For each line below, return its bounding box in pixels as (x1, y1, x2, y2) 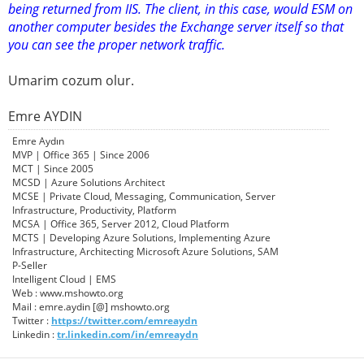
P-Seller (12, 258, 47, 273)
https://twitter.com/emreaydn (51, 314, 197, 328)
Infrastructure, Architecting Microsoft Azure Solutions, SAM (12, 245, 279, 259)
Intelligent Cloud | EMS (12, 272, 116, 287)
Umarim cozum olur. (8, 71, 134, 90)
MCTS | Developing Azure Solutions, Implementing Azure (12, 231, 271, 245)
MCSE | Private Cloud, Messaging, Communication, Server (12, 189, 275, 204)
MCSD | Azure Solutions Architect (12, 175, 165, 190)
